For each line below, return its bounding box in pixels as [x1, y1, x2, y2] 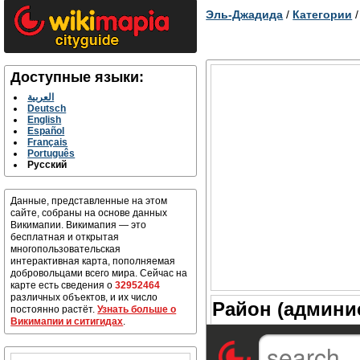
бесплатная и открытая [10, 231, 120, 243]
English [27, 114, 62, 125]
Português [27, 148, 76, 159]
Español [27, 125, 65, 137]
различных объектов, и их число [10, 292, 158, 303]
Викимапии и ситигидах [10, 316, 124, 327]
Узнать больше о [97, 304, 177, 315]
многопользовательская [10, 243, 121, 255]
